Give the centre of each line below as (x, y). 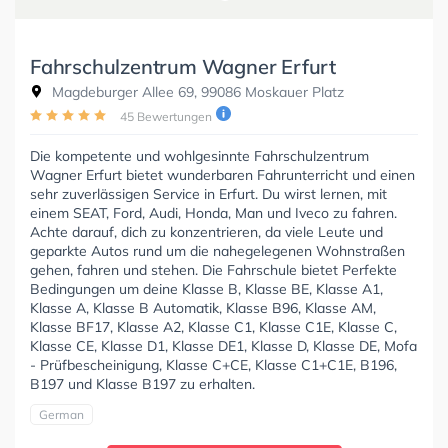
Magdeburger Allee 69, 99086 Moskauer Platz (196, 91)
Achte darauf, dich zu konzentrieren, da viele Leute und (206, 231)
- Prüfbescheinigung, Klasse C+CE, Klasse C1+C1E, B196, (213, 364)
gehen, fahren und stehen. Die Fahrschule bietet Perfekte (213, 269)
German (61, 414)
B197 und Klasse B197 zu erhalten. (142, 383)
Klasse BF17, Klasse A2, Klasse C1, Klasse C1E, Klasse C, (213, 326)
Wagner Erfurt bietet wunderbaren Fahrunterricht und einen (222, 174)
